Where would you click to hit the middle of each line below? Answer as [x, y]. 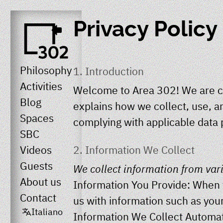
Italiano [47, 212]
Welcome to [103, 90]
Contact [38, 198]
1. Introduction [109, 71]
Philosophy [46, 70]
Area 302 [154, 90]
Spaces [37, 118]
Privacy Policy [145, 29]
